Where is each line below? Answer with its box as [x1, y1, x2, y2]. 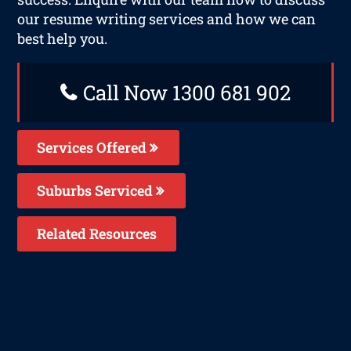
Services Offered [37, 137, 150, 157]
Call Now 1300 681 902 [78, 78, 291, 106]
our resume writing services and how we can [17, 9, 317, 28]
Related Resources [37, 223, 157, 243]
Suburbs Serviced [37, 180, 157, 200]
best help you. [17, 28, 108, 48]
